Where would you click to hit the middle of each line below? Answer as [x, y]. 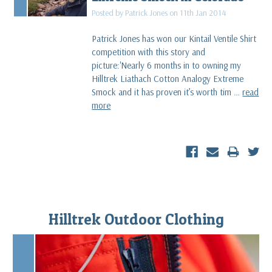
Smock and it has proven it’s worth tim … [167, 92]
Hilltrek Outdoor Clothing [136, 219]
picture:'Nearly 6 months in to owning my [167, 65]
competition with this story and [149, 52]
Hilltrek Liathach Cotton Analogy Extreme [168, 78]
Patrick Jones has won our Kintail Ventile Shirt [174, 38]
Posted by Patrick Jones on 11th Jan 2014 [159, 12]
